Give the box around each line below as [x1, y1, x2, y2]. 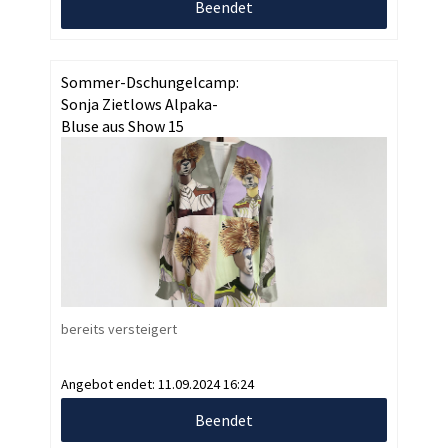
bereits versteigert [61, 319, 177, 338]
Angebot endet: [61, 374, 158, 393]
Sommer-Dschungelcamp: [61, 71, 239, 92]
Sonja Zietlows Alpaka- [61, 93, 218, 114]
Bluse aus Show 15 [61, 115, 184, 136]
